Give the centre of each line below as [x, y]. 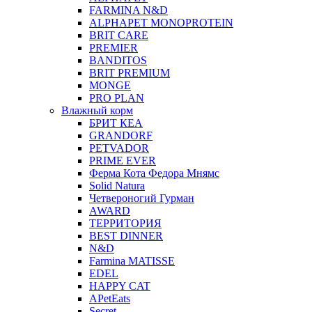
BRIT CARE [119, 35]
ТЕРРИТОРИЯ [125, 223]
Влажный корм [97, 110]
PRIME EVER [123, 160]
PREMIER [114, 47]
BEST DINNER [126, 235]
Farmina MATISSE [132, 260]
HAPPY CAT [120, 286]
